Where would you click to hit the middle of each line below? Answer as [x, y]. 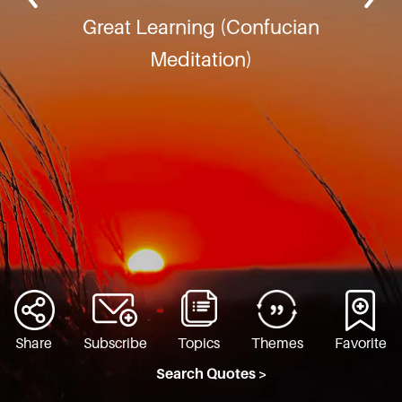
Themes [278, 344]
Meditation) [201, 59]
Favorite [360, 344]
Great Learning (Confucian [201, 27]
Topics [199, 344]
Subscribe [115, 344]
